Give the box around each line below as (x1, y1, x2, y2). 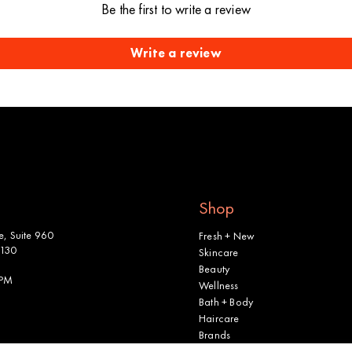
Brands (199, 328, 231, 342)
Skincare (199, 245, 239, 259)
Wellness (199, 278, 239, 292)
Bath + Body (199, 295, 254, 309)
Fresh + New (199, 229, 255, 243)
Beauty (199, 262, 230, 276)
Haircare (199, 311, 240, 325)
